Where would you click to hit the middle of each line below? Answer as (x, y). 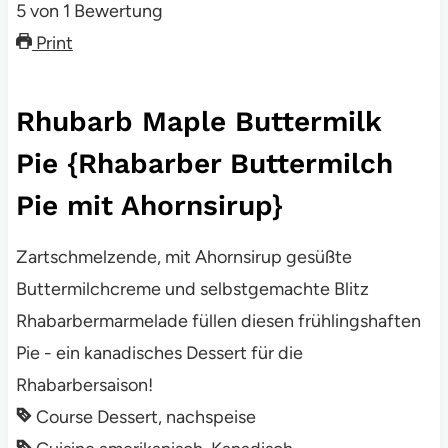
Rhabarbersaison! (84, 385)
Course (64, 417)
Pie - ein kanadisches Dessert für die (159, 353)
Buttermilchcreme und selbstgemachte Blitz (192, 289)
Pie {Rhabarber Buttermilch (204, 164)
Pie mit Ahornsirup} (149, 206)
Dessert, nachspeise (176, 417)
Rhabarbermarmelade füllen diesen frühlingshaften (218, 321)
